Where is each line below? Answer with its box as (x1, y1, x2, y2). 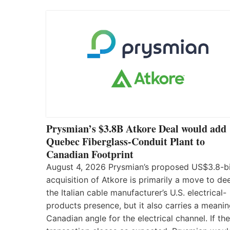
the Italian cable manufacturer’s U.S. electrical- (46, 187, 226, 198)
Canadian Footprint (46, 147, 133, 162)
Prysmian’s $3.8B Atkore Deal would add (46, 121, 226, 137)
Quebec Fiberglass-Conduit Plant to (46, 134, 205, 149)
